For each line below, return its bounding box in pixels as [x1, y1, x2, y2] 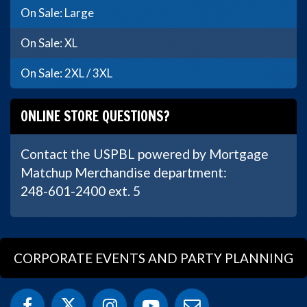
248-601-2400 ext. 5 [21, 183, 140, 199]
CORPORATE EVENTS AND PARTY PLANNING [14, 250, 293, 266]
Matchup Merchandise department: [21, 164, 227, 180]
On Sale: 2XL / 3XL [21, 66, 112, 80]
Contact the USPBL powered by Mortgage [21, 146, 269, 162]
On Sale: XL [21, 36, 77, 50]
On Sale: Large [21, 5, 94, 20]
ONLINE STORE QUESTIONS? [21, 106, 170, 126]
